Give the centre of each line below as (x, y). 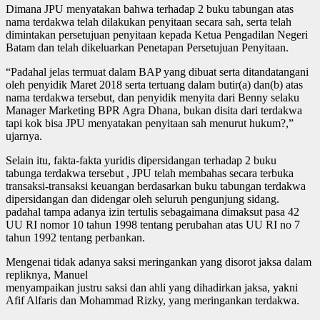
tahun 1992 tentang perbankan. (75, 237)
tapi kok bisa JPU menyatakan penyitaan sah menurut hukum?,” (150, 123)
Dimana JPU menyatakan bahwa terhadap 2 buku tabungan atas (150, 9)
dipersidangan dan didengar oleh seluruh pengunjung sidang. (142, 199)
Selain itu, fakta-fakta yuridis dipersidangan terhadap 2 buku (141, 160)
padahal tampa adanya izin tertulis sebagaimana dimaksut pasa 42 (152, 211)
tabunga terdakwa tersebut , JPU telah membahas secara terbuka (150, 173)
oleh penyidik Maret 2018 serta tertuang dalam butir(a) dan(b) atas (154, 84)
